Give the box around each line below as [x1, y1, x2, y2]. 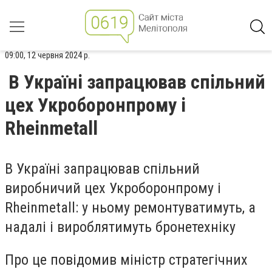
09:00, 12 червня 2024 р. [5, 50, 90, 61]
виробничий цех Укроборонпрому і [5, 180, 221, 197]
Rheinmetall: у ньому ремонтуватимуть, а [5, 199, 256, 216]
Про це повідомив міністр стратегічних [5, 251, 248, 268]
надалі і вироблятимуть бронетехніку [5, 219, 236, 236]
